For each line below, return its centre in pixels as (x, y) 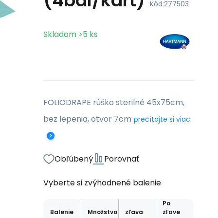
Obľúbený (74, 159)
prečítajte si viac (162, 119)
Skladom (60, 34)
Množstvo (102, 212)
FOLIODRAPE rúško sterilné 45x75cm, (114, 102)
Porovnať (122, 159)
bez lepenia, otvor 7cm (87, 119)
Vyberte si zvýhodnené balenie (102, 183)
